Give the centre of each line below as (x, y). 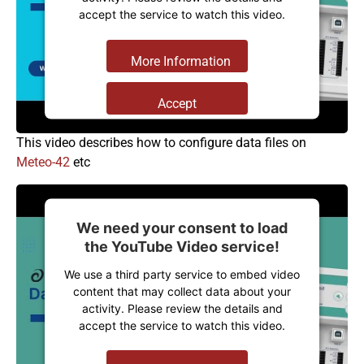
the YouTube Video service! (182, 246)
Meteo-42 (43, 162)
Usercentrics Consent (216, 128)
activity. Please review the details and (182, 308)
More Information (181, 61)
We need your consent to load (182, 227)
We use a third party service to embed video (182, 274)
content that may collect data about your (182, 291)
